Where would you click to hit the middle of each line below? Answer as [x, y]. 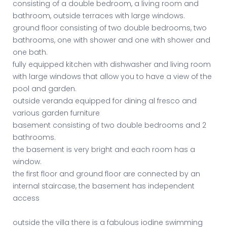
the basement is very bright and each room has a [104, 150]
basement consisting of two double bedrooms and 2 [109, 125]
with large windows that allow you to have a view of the [112, 77]
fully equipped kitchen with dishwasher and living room [112, 65]
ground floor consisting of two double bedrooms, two [110, 28]
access [26, 198]
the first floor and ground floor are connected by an [106, 174]
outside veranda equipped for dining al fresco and [105, 101]
